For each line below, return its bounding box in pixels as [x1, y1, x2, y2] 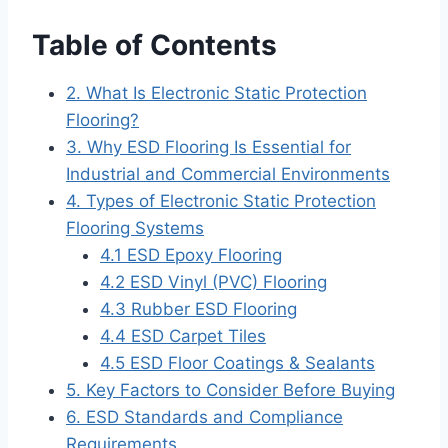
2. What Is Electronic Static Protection [66, 83, 367, 104]
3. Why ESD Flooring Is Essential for [66, 137, 351, 158]
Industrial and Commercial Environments [66, 164, 390, 185]
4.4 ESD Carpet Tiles [100, 326, 266, 347]
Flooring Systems [66, 218, 204, 239]
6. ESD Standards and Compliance [66, 407, 343, 428]
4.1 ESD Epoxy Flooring [100, 245, 282, 266]
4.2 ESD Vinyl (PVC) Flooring [100, 272, 327, 293]
